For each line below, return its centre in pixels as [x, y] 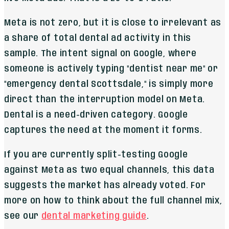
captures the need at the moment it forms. [103, 130]
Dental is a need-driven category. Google [96, 115]
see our [23, 216]
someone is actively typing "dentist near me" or [111, 69]
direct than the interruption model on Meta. [105, 99]
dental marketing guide [94, 216]
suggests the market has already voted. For [105, 185]
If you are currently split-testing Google [96, 155]
